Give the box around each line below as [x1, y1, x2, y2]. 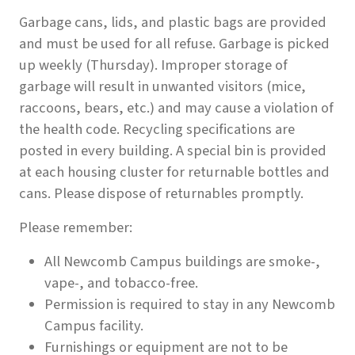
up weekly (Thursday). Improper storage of [19, 55, 288, 76]
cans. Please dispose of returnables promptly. [19, 183, 303, 204]
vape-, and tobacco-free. [44, 273, 198, 294]
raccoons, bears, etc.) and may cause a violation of [19, 97, 334, 119]
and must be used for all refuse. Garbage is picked [19, 33, 330, 55]
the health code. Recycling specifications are [19, 119, 295, 140]
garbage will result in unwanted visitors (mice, [19, 76, 306, 97]
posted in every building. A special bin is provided [19, 140, 326, 162]
